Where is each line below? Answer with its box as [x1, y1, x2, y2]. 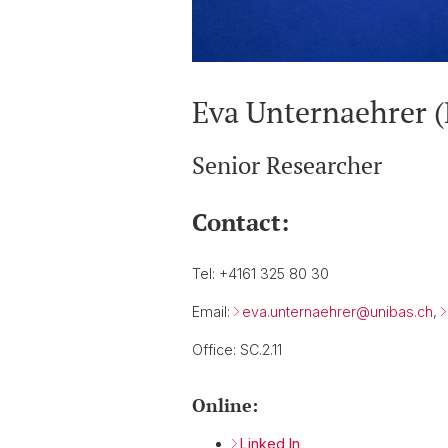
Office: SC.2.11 [192, 340, 282, 358]
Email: [192, 302, 234, 320]
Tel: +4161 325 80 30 [192, 264, 329, 282]
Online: [192, 392, 258, 417]
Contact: [192, 205, 289, 238]
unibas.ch [370, 302, 433, 320]
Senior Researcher [192, 148, 382, 181]
